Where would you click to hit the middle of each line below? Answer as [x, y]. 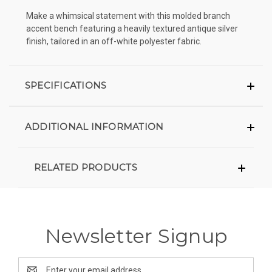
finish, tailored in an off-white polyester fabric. [114, 41]
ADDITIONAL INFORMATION [94, 126]
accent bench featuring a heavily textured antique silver [132, 28]
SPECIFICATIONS [66, 85]
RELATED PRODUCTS [85, 167]
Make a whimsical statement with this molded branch [128, 15]
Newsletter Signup [136, 236]
